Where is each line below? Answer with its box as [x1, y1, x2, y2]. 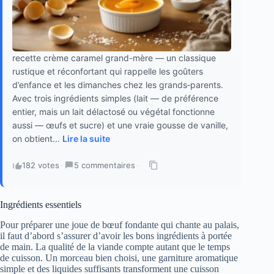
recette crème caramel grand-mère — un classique [12, 53, 216, 64]
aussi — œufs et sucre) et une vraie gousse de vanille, [12, 120, 228, 131]
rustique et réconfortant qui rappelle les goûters [12, 66, 203, 77]
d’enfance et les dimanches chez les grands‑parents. [12, 80, 223, 91]
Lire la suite [62, 133, 110, 144]
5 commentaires [74, 160, 135, 171]
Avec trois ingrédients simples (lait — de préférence [12, 93, 218, 104]
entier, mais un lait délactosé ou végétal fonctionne [12, 106, 215, 117]
